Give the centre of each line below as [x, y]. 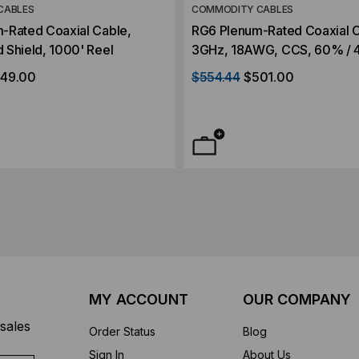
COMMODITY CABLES [242, 9]
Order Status [122, 331]
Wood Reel [224, 88]
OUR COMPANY [297, 299]
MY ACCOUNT [138, 299]
